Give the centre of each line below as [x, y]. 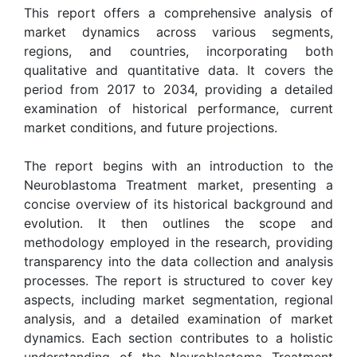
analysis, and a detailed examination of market [178, 318]
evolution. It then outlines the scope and [178, 223]
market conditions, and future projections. [151, 127]
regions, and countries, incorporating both [178, 51]
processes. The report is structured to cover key [178, 280]
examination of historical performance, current [178, 108]
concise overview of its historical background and [178, 204]
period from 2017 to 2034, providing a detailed [178, 89]
